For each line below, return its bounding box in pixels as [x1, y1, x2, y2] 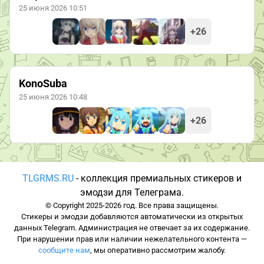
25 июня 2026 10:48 [19, 93, 87, 102]
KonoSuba [19, 77, 67, 90]
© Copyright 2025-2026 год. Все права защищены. [45, 201, 219, 210]
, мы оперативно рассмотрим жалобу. [90, 246, 226, 255]
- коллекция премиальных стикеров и [74, 173, 242, 184]
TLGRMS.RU [22, 173, 74, 184]
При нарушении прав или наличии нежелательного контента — [17, 235, 247, 244]
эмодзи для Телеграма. [80, 187, 184, 199]
